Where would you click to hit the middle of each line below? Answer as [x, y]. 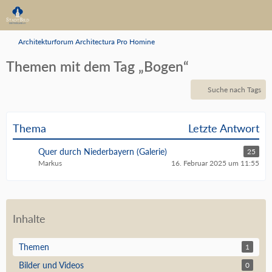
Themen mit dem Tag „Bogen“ [97, 66]
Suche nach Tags [234, 90]
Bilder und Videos [51, 265]
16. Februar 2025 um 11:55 [215, 163]
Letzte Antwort [224, 128]
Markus [50, 163]
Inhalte [29, 219]
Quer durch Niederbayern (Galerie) [103, 151]
